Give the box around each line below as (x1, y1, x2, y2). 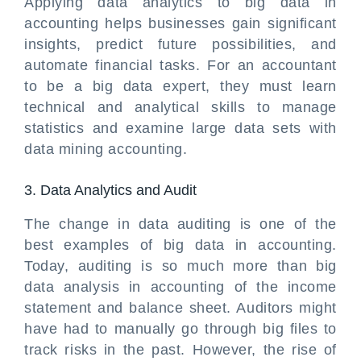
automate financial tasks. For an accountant (24, 57, 337, 73)
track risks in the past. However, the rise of (24, 342, 337, 358)
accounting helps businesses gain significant (24, 15, 337, 31)
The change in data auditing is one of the (24, 216, 337, 232)
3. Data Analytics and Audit (24, 182, 197, 198)
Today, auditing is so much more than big (24, 258, 337, 274)
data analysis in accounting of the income (24, 279, 337, 295)
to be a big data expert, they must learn (24, 78, 337, 94)
